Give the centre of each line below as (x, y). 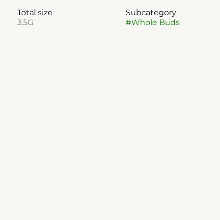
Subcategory (151, 13)
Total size (35, 13)
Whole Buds (155, 22)
